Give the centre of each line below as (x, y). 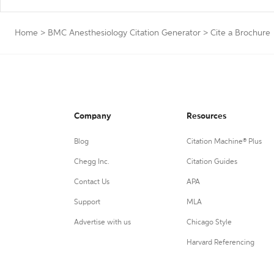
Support (87, 202)
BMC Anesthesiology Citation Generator (124, 33)
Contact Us (92, 182)
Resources (206, 116)
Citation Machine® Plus (224, 142)
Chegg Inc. (92, 162)
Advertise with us (102, 223)
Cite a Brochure (240, 33)
